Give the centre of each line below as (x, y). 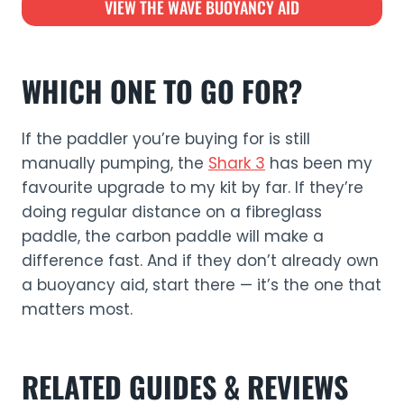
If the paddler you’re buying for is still (166, 139)
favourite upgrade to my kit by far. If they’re (193, 188)
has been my (319, 163)
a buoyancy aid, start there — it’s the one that (202, 285)
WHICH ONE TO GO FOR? (162, 91)
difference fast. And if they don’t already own (200, 261)
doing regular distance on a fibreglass (172, 212)
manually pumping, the (115, 163)
